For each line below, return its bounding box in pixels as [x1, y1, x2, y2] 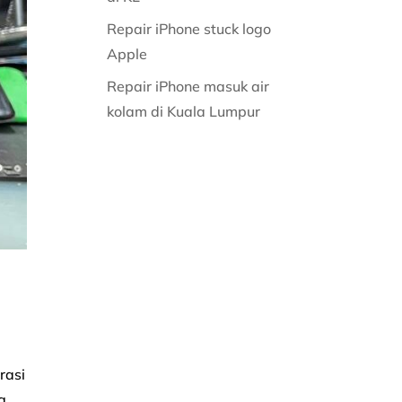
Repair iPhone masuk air [107, 77, 270, 95]
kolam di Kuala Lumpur [107, 102, 265, 120]
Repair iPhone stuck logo [107, 20, 272, 38]
